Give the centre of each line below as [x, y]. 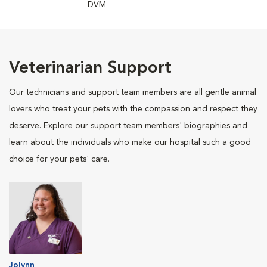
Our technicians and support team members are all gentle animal [133, 92]
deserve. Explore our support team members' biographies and [128, 126]
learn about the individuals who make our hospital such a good [130, 142]
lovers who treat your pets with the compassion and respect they [133, 109]
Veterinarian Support [90, 69]
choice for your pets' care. [59, 159]
